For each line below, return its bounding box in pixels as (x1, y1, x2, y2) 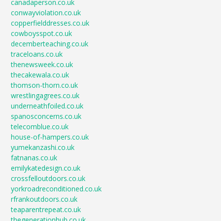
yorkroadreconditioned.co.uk (11, 184, 102, 193)
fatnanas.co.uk (11, 153, 58, 162)
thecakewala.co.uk (11, 70, 70, 79)
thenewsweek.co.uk (11, 60, 74, 69)
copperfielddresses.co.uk (11, 18, 90, 28)
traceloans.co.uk (11, 49, 63, 59)
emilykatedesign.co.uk (11, 163, 81, 173)
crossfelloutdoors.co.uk (11, 174, 86, 183)
